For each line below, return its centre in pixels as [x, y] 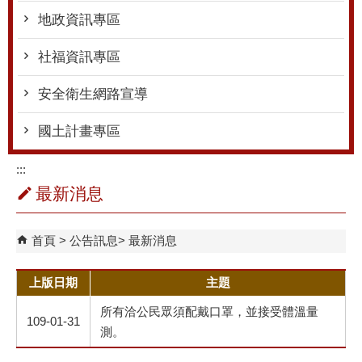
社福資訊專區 [79, 57]
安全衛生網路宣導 [93, 94]
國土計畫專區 [79, 131]
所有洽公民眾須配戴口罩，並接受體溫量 [209, 311]
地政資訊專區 [79, 20]
